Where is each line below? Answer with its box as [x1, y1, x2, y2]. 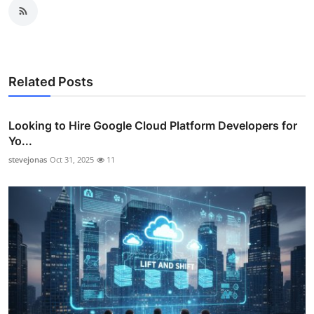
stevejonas [8, 153, 47, 165]
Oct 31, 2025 [50, 153, 94, 165]
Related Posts [8, 74, 93, 89]
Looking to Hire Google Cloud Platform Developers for [8, 118, 297, 132]
